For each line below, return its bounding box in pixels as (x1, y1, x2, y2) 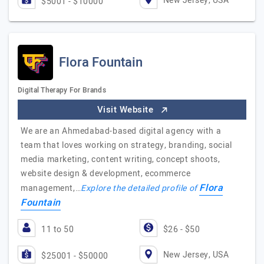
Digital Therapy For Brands (18, 85, 106, 95)
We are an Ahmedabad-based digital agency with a (21, 125, 222, 137)
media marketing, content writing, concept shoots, (21, 153, 220, 166)
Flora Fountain (59, 53, 143, 72)
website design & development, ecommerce (21, 167, 191, 180)
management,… (21, 182, 81, 194)
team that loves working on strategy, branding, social (21, 139, 232, 151)
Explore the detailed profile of (81, 182, 200, 194)
